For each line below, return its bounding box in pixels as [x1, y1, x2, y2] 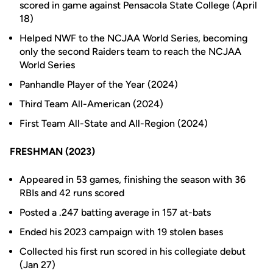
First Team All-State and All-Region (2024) [19, 118, 208, 129]
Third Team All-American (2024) [19, 98, 163, 110]
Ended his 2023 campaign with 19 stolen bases [19, 226, 223, 238]
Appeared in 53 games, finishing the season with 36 [19, 174, 246, 185]
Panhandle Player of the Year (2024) [19, 79, 178, 90]
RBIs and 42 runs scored [19, 187, 124, 199]
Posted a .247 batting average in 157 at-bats [19, 207, 211, 218]
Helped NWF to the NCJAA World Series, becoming [19, 32, 247, 44]
